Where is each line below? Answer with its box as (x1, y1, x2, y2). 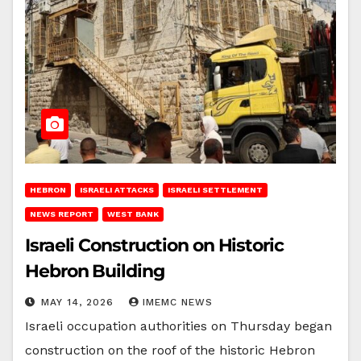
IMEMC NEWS (143, 296, 213, 308)
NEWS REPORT (30, 209, 93, 218)
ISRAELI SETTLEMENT (168, 185, 263, 194)
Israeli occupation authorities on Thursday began (25, 317, 332, 334)
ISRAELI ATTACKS (80, 185, 154, 194)
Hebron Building (25, 259, 164, 282)
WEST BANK (107, 209, 159, 218)
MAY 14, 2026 (41, 296, 118, 308)
